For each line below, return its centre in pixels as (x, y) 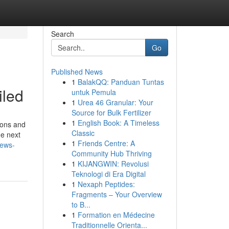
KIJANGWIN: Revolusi (113, 164)
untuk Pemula (94, 92)
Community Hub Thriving (111, 153)
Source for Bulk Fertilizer (111, 112)
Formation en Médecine (116, 215)
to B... (81, 204)
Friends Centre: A (106, 143)
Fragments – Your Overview (117, 194)
